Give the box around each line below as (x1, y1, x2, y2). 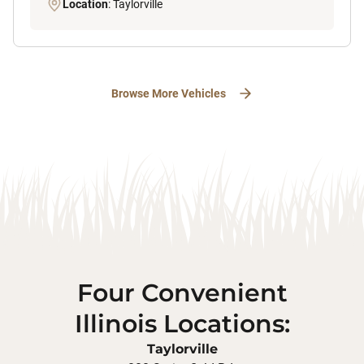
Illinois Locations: (74, 308, 290, 339)
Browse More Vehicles (110, 86, 226, 100)
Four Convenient (76, 277, 288, 308)
